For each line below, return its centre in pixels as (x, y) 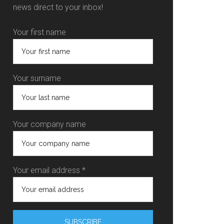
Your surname (37, 78)
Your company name (49, 124)
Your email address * (49, 170)
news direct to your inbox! (58, 7)
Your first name (39, 32)
